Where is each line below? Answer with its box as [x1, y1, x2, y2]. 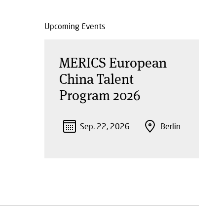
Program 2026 [59, 85, 141, 104]
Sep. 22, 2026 [79, 121, 130, 131]
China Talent [59, 69, 134, 88]
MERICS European [59, 53, 167, 72]
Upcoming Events [44, 21, 105, 31]
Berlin [160, 121, 181, 131]
